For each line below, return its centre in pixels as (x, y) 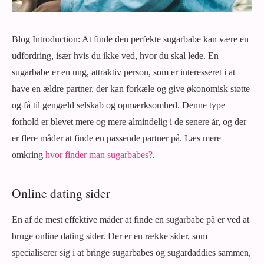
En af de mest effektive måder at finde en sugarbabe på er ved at (131, 220)
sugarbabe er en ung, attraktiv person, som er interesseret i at (123, 72)
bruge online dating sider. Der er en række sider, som (110, 236)
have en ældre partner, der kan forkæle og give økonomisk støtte (131, 89)
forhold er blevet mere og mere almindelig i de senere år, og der (129, 122)
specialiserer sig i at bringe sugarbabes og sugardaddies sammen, (131, 253)
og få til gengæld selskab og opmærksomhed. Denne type (118, 105)
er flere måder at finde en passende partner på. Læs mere (116, 138)
